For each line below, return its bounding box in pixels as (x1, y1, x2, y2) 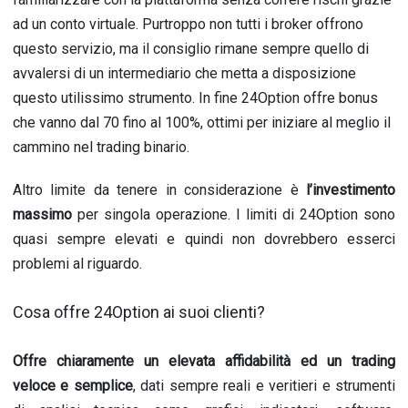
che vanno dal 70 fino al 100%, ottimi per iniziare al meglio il (13, 114, 391, 131)
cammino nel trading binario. (13, 138, 189, 156)
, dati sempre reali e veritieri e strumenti (132, 377, 396, 394)
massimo (13, 206, 72, 223)
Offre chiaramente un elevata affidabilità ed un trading (13, 352, 395, 370)
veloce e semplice (13, 377, 133, 394)
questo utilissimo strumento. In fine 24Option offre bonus (13, 89, 378, 107)
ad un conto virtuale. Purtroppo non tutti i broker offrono (13, 15, 363, 33)
